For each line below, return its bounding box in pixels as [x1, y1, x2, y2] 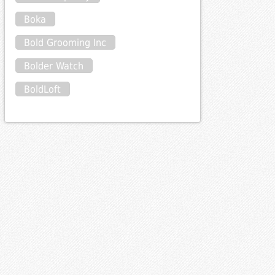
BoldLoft [24, 83, 61, 96]
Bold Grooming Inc [24, 37, 107, 49]
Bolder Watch [24, 60, 84, 72]
